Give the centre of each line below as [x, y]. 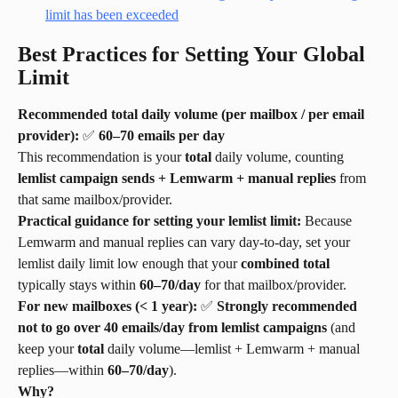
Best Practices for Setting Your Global [194, 55]
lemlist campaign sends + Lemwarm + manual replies [177, 179]
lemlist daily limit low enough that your [129, 264]
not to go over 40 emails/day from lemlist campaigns [172, 328]
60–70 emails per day [162, 136]
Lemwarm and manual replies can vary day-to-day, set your [186, 243]
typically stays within [79, 285]
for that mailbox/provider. [274, 285]
